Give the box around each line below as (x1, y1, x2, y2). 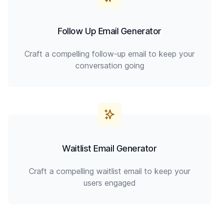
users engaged (83, 178, 136, 188)
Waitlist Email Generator (62, 143, 157, 153)
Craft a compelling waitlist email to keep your (29, 166, 190, 176)
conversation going (75, 61, 144, 70)
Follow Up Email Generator (58, 26, 161, 36)
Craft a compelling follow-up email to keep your (24, 49, 195, 59)
